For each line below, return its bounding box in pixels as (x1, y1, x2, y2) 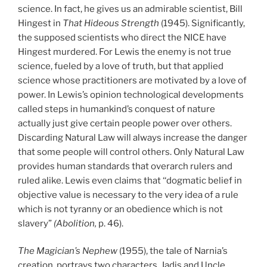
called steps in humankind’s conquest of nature (18, 103, 215, 114)
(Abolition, (54, 218, 98, 229)
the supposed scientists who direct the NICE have (18, 32, 226, 43)
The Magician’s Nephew (18, 246, 119, 257)
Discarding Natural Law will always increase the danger (18, 132, 247, 143)
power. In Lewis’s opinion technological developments (18, 89, 244, 100)
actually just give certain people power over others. (18, 117, 232, 129)
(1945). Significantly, (161, 17, 245, 29)
